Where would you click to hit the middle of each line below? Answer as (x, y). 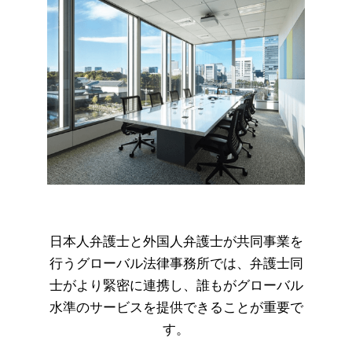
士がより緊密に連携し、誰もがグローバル (176, 286)
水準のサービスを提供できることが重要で (176, 308)
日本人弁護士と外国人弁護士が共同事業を (176, 242)
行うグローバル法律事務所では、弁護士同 (176, 264)
